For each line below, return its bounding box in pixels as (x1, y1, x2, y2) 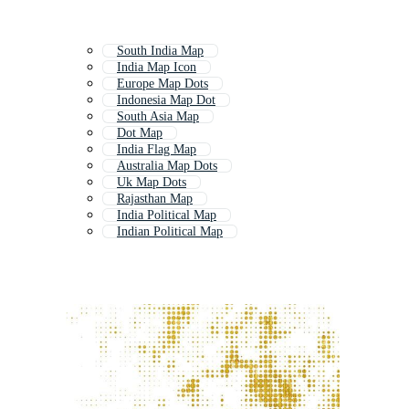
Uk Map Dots (117, 175, 186, 190)
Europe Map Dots (117, 77, 208, 91)
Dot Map (117, 126, 163, 141)
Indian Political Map (117, 225, 223, 239)
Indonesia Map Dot (117, 93, 215, 108)
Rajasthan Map (117, 192, 193, 206)
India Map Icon (117, 60, 196, 75)
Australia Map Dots (117, 159, 217, 173)
